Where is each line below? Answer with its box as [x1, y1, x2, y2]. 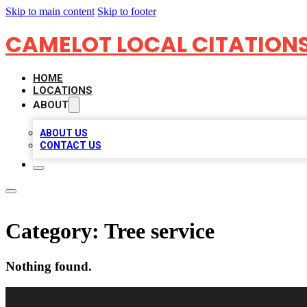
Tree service [104, 219, 214, 244]
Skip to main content [5, 5, 95, 17]
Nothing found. [5, 258, 92, 273]
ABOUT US [40, 127, 88, 138]
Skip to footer [97, 5, 156, 17]
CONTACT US [40, 140, 101, 151]
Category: [5, 219, 104, 244]
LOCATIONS [33, 84, 93, 97]
